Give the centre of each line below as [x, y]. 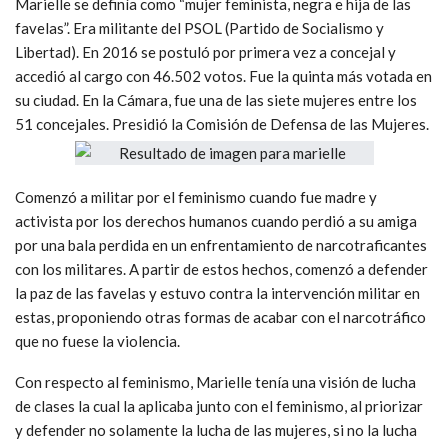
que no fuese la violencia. [97, 340]
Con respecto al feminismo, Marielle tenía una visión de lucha [215, 381]
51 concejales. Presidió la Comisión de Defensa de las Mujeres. [222, 123]
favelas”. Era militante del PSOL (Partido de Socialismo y [199, 27]
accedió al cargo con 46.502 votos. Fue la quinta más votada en [223, 75]
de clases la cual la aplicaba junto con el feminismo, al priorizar [219, 405]
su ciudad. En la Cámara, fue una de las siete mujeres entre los [216, 99]
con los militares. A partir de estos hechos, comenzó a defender [221, 268]
